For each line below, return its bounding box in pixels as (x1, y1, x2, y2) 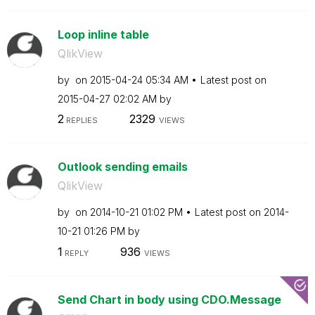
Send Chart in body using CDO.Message (57, 292, 281, 307)
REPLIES (63, 115, 98, 125)
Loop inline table (57, 27, 149, 41)
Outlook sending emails (57, 160, 188, 174)
